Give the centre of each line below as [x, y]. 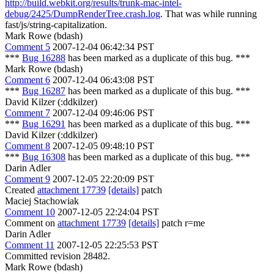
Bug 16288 [44, 58]
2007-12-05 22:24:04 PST [108, 212]
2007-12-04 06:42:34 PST [103, 47]
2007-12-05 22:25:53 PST [108, 245]
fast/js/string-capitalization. [56, 25]
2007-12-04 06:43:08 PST [103, 80]
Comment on [31, 223]
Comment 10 [30, 212]
